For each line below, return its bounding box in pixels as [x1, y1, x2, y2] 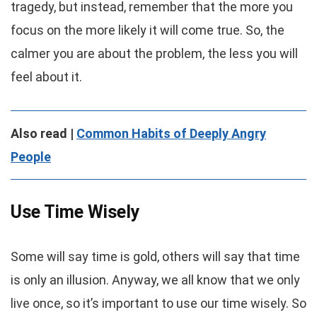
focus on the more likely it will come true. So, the [11, 23, 284, 38]
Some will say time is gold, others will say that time [11, 249, 300, 264]
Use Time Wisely [11, 202, 140, 222]
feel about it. [11, 69, 82, 84]
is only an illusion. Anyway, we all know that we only [11, 272, 300, 287]
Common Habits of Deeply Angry [76, 126, 266, 141]
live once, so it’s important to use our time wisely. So [11, 296, 306, 311]
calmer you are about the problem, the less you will [11, 46, 298, 61]
